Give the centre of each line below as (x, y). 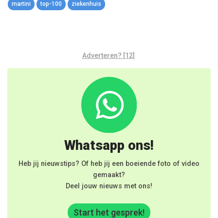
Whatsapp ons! (109, 145)
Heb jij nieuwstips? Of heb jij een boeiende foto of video (109, 163)
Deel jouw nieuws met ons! (109, 186)
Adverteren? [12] (109, 56)
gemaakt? (109, 175)
